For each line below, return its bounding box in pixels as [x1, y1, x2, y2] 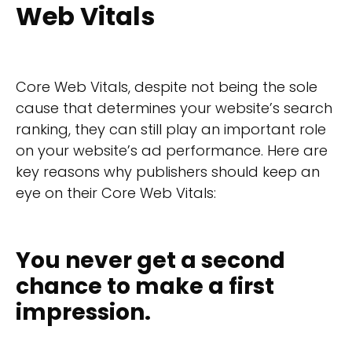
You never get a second [16, 244, 285, 276]
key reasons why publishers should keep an [16, 162, 320, 182]
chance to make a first [16, 270, 274, 302]
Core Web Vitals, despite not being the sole [16, 77, 317, 97]
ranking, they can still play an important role [16, 119, 326, 140]
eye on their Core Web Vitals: [16, 183, 216, 203]
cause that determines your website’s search [16, 98, 332, 119]
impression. [16, 296, 151, 328]
